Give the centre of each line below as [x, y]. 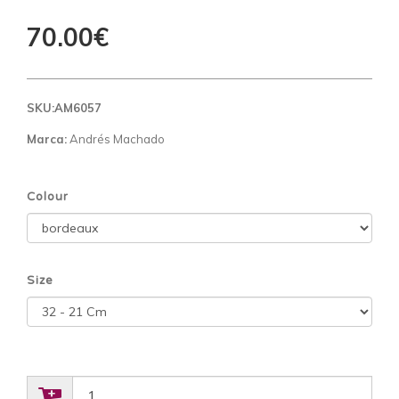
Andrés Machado [116, 138]
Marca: [47, 138]
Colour [48, 196]
